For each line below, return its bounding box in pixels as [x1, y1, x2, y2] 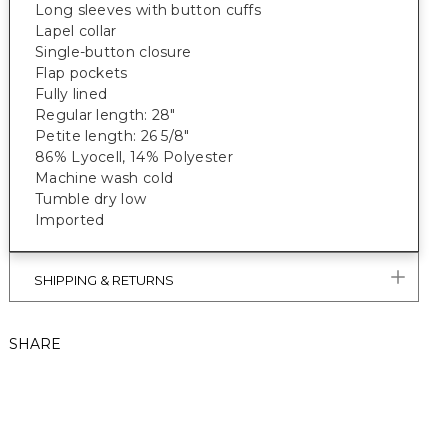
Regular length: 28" [35, 106, 176, 124]
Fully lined [35, 85, 108, 103]
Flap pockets [35, 64, 128, 82]
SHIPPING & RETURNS [34, 272, 174, 288]
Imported [35, 211, 105, 229]
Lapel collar [35, 22, 117, 40]
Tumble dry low [35, 190, 147, 208]
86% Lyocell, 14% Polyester [35, 148, 233, 166]
